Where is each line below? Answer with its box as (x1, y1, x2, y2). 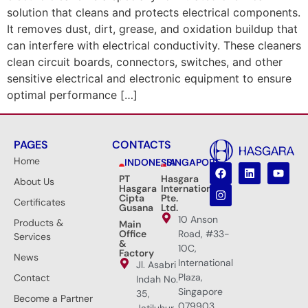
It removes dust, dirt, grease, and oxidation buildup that (7, 22, 298, 36)
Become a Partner (14, 291, 93, 305)
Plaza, (178, 270, 203, 283)
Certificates (14, 195, 65, 208)
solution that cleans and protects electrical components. (7, 5, 300, 20)
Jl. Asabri (135, 258, 176, 271)
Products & (14, 216, 63, 229)
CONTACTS (111, 137, 171, 152)
